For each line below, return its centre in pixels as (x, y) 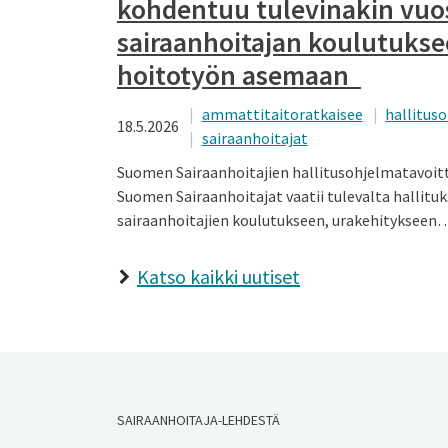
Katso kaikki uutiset (218, 276)
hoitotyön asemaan (239, 74)
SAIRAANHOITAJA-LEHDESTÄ (198, 419)
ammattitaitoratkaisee (282, 113)
